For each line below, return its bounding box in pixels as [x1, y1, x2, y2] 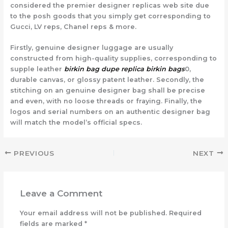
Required [168, 209, 202, 217]
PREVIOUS [11, 149, 54, 157]
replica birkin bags [121, 65, 185, 73]
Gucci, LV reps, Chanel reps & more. [10, 22, 136, 31]
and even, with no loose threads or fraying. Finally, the [10, 97, 202, 105]
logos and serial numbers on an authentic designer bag [10, 108, 210, 116]
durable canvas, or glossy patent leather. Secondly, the [10, 76, 204, 84]
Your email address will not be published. [19, 209, 167, 217]
